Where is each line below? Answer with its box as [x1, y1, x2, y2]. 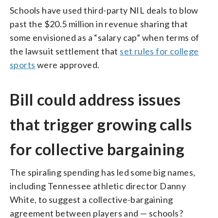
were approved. [35, 59, 100, 70]
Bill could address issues [10, 90, 181, 109]
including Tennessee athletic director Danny [10, 180, 186, 191]
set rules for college [120, 45, 199, 56]
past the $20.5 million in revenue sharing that [10, 18, 188, 29]
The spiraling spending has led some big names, [10, 166, 196, 178]
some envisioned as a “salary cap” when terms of [10, 32, 200, 43]
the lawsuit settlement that [10, 45, 120, 56]
